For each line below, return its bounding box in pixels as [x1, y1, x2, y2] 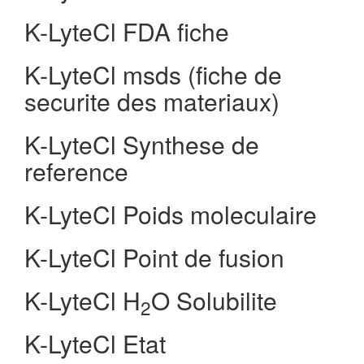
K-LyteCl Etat [24, 326, 166, 361]
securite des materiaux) [24, 84, 279, 119]
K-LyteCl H [24, 283, 141, 318]
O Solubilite [151, 283, 277, 318]
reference [24, 154, 128, 188]
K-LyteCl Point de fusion [24, 240, 284, 275]
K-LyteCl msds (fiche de [24, 57, 282, 92]
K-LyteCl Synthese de [24, 127, 259, 162]
